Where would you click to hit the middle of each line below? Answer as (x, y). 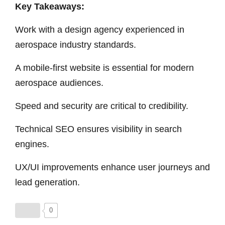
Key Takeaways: (50, 6)
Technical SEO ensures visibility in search (98, 129)
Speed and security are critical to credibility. (102, 106)
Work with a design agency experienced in (100, 29)
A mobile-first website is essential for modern (104, 68)
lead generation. (47, 182)
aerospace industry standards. (76, 44)
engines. (32, 144)
